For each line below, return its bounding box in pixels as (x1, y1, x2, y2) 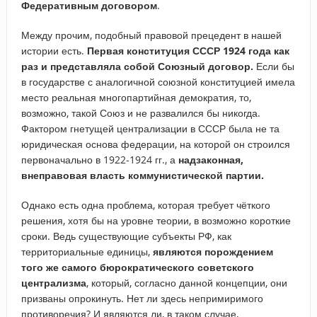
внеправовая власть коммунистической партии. (21, 168, 264, 182)
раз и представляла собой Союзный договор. (21, 59, 253, 73)
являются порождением (152, 244, 273, 258)
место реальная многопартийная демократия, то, (21, 90, 251, 104)
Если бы (253, 59, 294, 73)
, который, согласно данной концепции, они (86, 275, 287, 289)
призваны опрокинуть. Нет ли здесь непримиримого (21, 291, 263, 305)
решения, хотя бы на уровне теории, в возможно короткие (21, 213, 291, 227)
